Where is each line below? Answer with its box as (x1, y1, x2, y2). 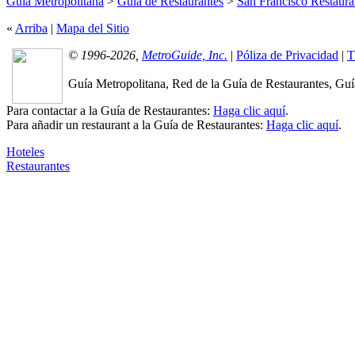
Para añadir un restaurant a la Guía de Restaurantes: (6, 117, 266, 132)
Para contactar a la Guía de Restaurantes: (6, 103, 213, 117)
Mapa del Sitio (56, 21, 129, 35)
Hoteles (6, 144, 44, 158)
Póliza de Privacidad (236, 48, 338, 62)
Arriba (15, 21, 48, 35)
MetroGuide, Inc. (142, 48, 227, 62)
